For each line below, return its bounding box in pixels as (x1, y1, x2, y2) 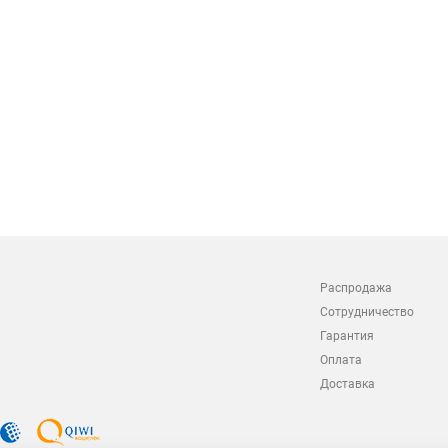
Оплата (320, 353, 362, 367)
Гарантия (320, 329, 374, 343)
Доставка (320, 377, 375, 391)
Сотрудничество (320, 305, 414, 319)
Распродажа (320, 281, 392, 295)
